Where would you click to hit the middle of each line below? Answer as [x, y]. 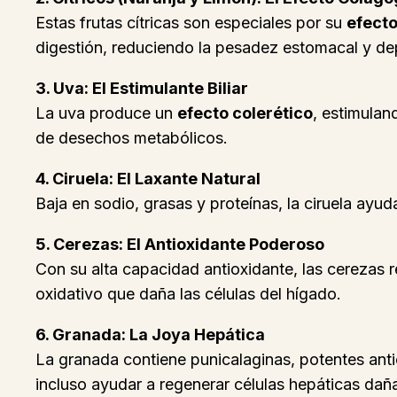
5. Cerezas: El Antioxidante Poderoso [180, 245]
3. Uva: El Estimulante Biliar [142, 89]
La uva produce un [106, 113]
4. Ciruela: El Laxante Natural [148, 179]
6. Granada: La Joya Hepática [150, 335]
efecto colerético [245, 113]
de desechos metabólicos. [132, 138]
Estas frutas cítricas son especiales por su [191, 23]
